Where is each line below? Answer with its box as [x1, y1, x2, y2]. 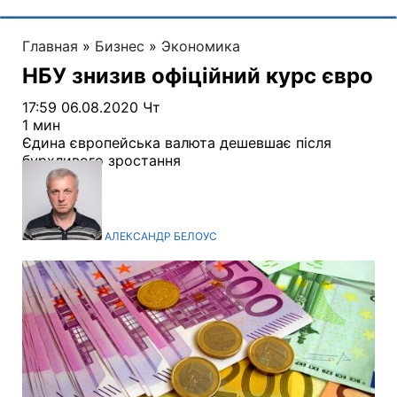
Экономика [161, 37, 240, 56]
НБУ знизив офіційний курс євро [22, 63, 373, 90]
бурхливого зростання [22, 152, 181, 170]
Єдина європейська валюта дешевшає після [22, 134, 331, 152]
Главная [22, 37, 78, 56]
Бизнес [95, 37, 144, 56]
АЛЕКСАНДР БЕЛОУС [105, 230, 217, 244]
